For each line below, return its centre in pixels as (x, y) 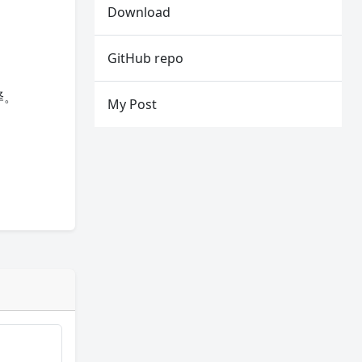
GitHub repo (146, 58)
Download (139, 12)
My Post (133, 104)
